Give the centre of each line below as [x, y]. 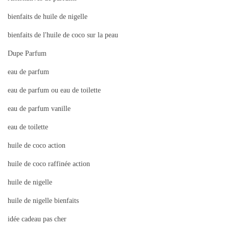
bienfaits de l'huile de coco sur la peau [63, 35]
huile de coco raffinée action [49, 164]
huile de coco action [37, 145]
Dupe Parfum [27, 53]
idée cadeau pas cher [37, 219]
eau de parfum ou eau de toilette [54, 90]
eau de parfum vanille [39, 108]
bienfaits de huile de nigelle [48, 16]
